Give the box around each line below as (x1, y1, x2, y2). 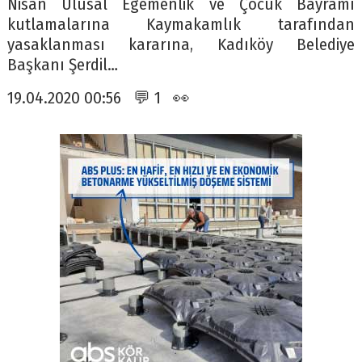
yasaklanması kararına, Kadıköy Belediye (6, 35, 356, 56)
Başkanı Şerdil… (6, 55, 118, 76)
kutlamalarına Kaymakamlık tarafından (6, 15, 356, 36)
